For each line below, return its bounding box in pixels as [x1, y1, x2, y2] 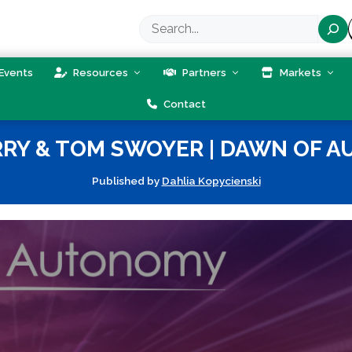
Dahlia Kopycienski [161, 174, 261, 188]
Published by [91, 174, 162, 188]
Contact [161, 98, 206, 111]
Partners [180, 67, 226, 79]
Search [138, 15, 178, 31]
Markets [277, 67, 321, 79]
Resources [71, 67, 128, 79]
